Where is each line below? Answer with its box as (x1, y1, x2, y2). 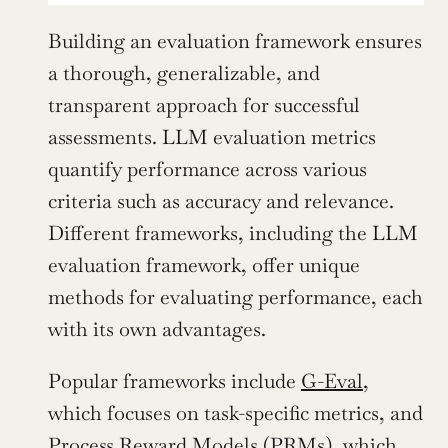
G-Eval (301, 367, 363, 394)
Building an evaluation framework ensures (48, 27, 422, 54)
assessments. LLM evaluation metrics (48, 123, 376, 150)
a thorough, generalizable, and (48, 59, 320, 86)
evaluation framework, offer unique (48, 251, 360, 278)
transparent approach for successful (48, 91, 360, 118)
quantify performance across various (48, 155, 367, 182)
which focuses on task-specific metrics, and (48, 399, 423, 426)
